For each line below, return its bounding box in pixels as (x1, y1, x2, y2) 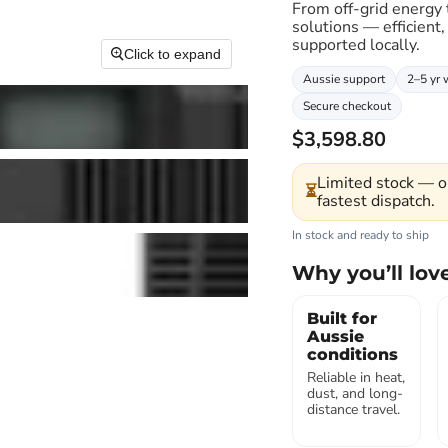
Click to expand (124, 46, 222, 63)
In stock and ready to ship (291, 227, 429, 243)
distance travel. (306, 400, 400, 419)
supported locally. (291, 34, 420, 56)
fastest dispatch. (316, 190, 435, 212)
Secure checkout (302, 98, 391, 114)
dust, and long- (306, 384, 403, 403)
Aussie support (302, 71, 385, 87)
